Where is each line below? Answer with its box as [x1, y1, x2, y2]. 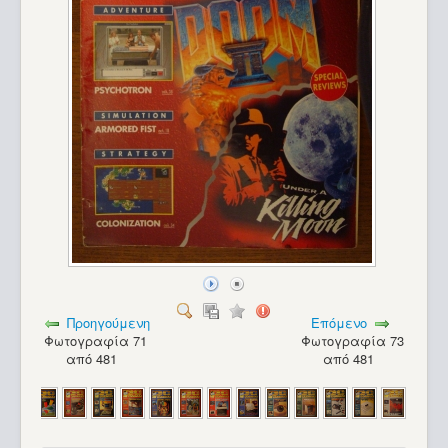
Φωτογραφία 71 [44, 331, 148, 351]
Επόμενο [311, 313, 368, 333]
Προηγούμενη [67, 313, 151, 333]
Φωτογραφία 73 [300, 331, 404, 351]
